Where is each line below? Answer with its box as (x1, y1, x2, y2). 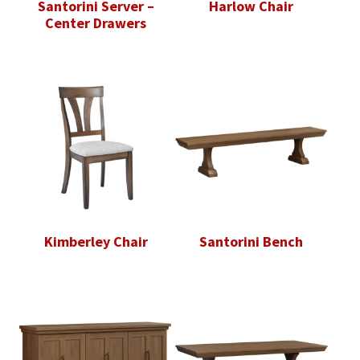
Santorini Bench (199, 231, 304, 251)
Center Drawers (45, 13, 147, 32)
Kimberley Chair (43, 231, 148, 251)
